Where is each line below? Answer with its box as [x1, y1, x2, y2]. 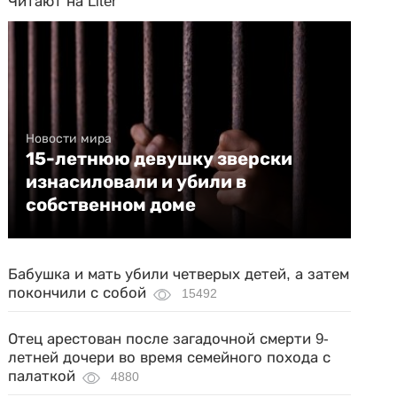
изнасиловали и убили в [26, 171, 247, 192]
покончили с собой [8, 284, 147, 301]
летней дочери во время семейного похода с [8, 349, 331, 366]
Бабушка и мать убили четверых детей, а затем [8, 266, 350, 283]
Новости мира [26, 131, 113, 145]
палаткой [8, 368, 76, 385]
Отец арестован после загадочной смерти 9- [8, 331, 330, 347]
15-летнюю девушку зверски [26, 148, 293, 169]
